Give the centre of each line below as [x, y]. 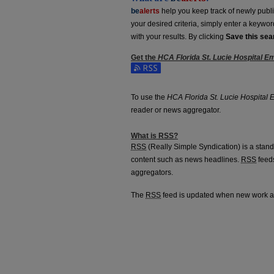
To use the [149, 98]
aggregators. [152, 173]
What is [145, 136]
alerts [150, 11]
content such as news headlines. [186, 160]
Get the [144, 58]
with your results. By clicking [178, 37]
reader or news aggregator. [176, 110]
